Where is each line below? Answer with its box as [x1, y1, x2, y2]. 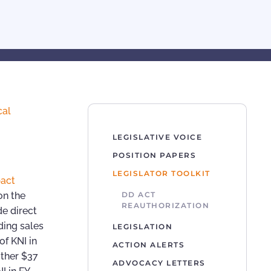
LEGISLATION [112, 222, 172, 232]
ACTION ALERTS [112, 240, 184, 250]
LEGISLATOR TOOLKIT [112, 169, 211, 178]
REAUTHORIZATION [121, 201, 209, 211]
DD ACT [121, 190, 156, 200]
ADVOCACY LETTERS [112, 258, 206, 268]
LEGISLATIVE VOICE [112, 132, 202, 142]
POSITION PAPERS [112, 151, 196, 160]
